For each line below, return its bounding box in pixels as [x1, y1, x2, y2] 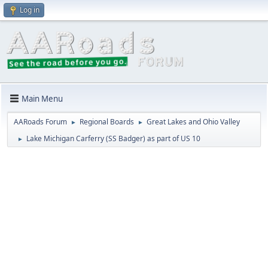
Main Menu [22, 93, 63, 104]
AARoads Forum [14, 117, 67, 127]
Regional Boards [80, 117, 134, 127]
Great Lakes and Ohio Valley [147, 117, 240, 127]
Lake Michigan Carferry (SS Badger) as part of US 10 [26, 133, 200, 144]
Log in [20, 5, 39, 15]
